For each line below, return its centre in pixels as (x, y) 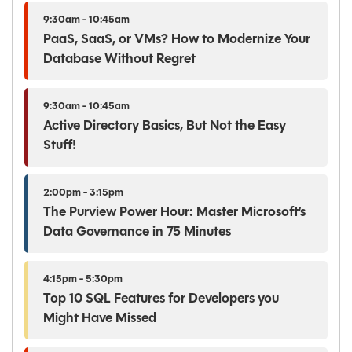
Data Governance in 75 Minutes (137, 232)
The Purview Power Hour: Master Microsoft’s (174, 212)
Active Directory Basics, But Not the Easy (165, 126)
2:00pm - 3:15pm (83, 192)
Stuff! (60, 145)
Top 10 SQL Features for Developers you (161, 299)
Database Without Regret (119, 59)
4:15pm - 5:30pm (83, 279)
